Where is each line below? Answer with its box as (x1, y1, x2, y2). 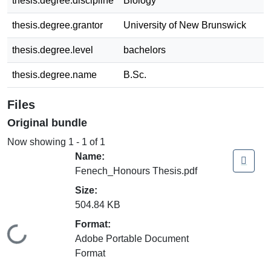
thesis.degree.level (12, 44, 93, 55)
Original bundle (7, 116, 87, 129)
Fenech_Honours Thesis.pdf (75, 165, 197, 176)
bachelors (123, 44, 166, 55)
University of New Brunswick (123, 19, 246, 30)
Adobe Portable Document (75, 233, 189, 244)
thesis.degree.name (12, 69, 97, 80)
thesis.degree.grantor (12, 19, 103, 30)
